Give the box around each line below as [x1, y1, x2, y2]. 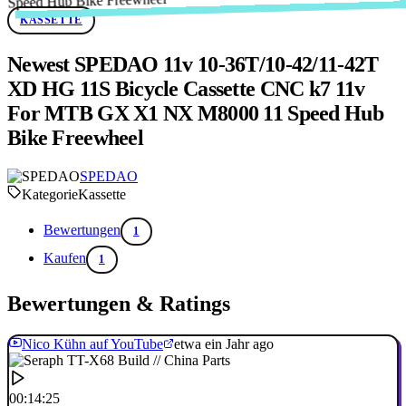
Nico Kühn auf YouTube [22, 336, 163, 353]
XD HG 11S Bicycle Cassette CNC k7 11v [7, 77, 365, 101]
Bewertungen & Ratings [7, 292, 230, 316]
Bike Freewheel [7, 126, 143, 150]
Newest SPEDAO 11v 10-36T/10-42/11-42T [7, 53, 379, 77]
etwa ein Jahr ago [174, 336, 274, 353]
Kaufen [43, 250, 86, 266]
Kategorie [22, 187, 78, 203]
